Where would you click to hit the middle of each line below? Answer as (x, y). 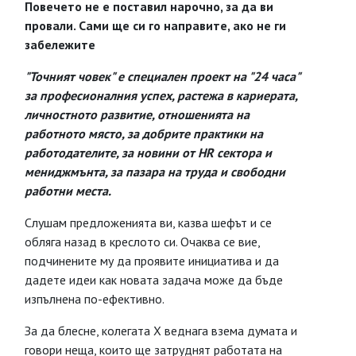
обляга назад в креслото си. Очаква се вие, (142, 242)
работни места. (68, 191)
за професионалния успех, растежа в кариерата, (161, 95)
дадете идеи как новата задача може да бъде (154, 280)
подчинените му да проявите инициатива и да (152, 261)
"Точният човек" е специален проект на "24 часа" (162, 76)
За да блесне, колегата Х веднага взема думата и (161, 331)
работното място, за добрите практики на (144, 133)
